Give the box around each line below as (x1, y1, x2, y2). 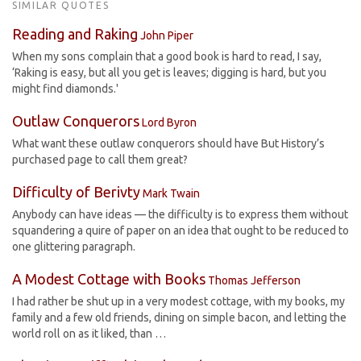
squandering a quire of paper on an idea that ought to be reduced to (12, 224, 349, 237)
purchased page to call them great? (12, 153, 188, 166)
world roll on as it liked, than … (12, 327, 166, 340)
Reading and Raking (12, 26, 138, 42)
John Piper (140, 29, 193, 42)
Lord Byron (142, 116, 197, 129)
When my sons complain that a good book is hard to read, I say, (12, 50, 322, 63)
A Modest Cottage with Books (12, 271, 205, 287)
